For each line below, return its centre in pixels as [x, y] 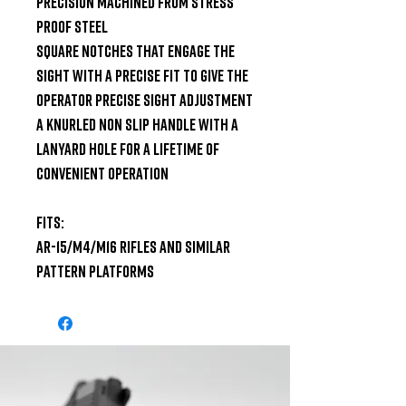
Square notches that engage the [135, 50]
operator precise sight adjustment [145, 99]
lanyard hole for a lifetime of [128, 148]
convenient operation [102, 173]
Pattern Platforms [95, 271]
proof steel [72, 26]
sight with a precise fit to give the [142, 75]
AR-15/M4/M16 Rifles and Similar [133, 246]
